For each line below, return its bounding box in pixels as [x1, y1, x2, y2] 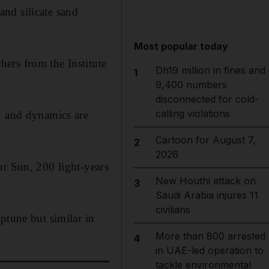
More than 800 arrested [155, 230, 265, 242]
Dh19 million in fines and [155, 64, 265, 76]
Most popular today [134, 40, 229, 52]
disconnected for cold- [155, 93, 259, 105]
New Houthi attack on [155, 175, 256, 187]
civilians [155, 204, 190, 216]
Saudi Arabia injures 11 [155, 189, 258, 201]
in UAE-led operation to [155, 244, 264, 256]
